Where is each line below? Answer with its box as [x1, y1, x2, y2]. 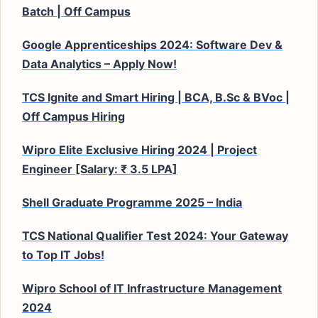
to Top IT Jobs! [22, 248, 104, 262]
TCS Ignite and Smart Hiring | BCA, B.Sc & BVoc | [22, 90, 290, 104]
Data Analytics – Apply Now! [22, 57, 177, 71]
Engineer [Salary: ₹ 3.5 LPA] [22, 162, 177, 176]
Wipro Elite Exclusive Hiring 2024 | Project [22, 143, 257, 157]
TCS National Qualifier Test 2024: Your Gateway [22, 229, 288, 243]
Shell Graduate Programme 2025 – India [22, 195, 242, 209]
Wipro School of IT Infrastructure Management [22, 281, 282, 295]
